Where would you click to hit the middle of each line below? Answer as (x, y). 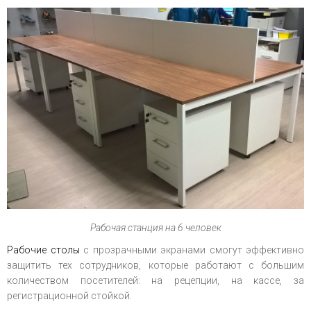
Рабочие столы (43, 250)
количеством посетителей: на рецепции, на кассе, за (155, 281)
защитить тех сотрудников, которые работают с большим (155, 266)
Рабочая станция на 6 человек (155, 228)
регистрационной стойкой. (69, 296)
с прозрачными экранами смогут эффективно (192, 250)
